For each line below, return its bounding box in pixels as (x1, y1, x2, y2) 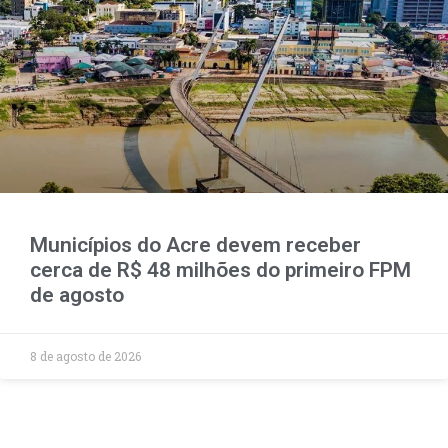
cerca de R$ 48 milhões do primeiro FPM (30, 258, 411, 283)
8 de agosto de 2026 (30, 348, 141, 365)
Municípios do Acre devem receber (30, 233, 361, 258)
